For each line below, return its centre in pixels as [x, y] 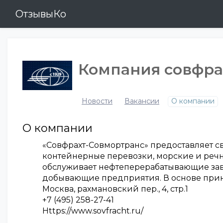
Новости [97, 101]
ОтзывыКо [41, 14]
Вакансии [142, 101]
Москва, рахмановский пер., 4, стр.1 [115, 189]
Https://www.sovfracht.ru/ [93, 211]
